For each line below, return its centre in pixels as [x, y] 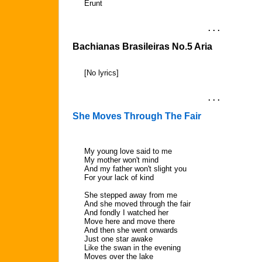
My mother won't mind [121, 160]
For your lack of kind [119, 177]
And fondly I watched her [126, 213]
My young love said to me [128, 151]
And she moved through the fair [137, 204]
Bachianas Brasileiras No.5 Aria [142, 46]
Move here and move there [130, 221]
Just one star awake [118, 239]
